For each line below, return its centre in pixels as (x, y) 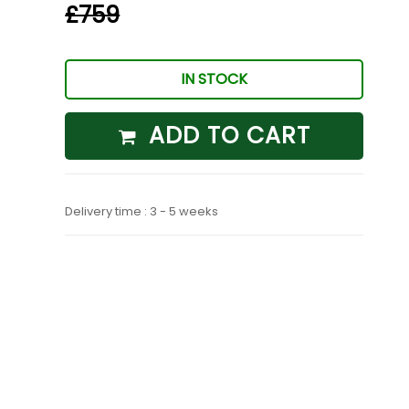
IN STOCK (215, 79)
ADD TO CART (229, 136)
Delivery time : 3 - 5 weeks (142, 212)
